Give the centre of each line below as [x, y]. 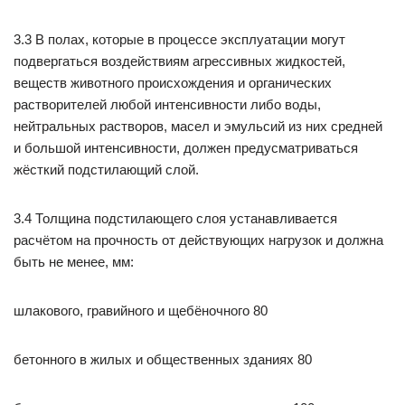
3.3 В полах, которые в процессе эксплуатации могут [179, 39]
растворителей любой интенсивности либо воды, [167, 104]
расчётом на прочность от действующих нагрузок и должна [198, 240]
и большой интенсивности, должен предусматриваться [186, 148]
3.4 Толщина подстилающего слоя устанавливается [175, 218]
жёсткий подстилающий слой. [106, 170]
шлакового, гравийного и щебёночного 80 [141, 311]
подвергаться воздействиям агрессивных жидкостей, [179, 61]
